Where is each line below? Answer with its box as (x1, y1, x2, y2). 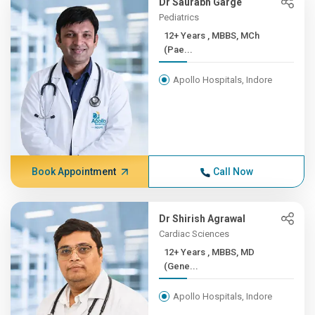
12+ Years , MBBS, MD (164, 247, 208, 257)
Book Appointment (31, 166, 116, 177)
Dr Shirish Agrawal (159, 213, 246, 224)
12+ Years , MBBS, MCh (164, 30, 208, 41)
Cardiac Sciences (159, 229, 230, 239)
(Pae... (164, 44, 193, 55)
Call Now (212, 166, 253, 177)
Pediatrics (159, 12, 200, 22)
